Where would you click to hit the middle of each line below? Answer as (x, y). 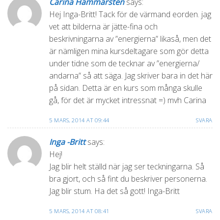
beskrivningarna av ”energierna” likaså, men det (130, 39)
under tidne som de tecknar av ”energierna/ (124, 63)
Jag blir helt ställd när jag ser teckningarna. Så (127, 167)
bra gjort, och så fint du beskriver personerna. (128, 179)
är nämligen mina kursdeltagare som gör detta (129, 51)
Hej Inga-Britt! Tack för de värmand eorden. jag (130, 14)
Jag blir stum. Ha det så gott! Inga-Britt (114, 191)
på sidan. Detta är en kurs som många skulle (126, 88)
